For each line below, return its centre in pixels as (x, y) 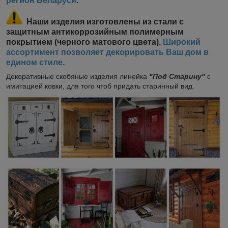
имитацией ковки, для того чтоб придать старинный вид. (100, 86)
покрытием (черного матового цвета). (84, 42)
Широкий (182, 42)
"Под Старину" (178, 76)
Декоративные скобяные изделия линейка (78, 76)
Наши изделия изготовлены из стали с (105, 21)
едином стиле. (35, 62)
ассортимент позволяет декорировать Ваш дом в (107, 52)
